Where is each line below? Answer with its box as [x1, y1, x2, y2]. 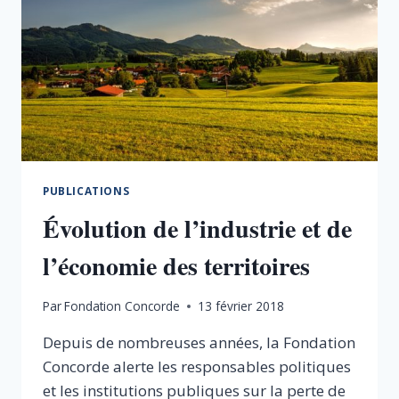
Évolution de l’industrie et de [43, 209, 352, 247]
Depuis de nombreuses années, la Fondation [43, 332, 355, 354]
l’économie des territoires [43, 247, 310, 284]
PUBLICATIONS [43, 183, 130, 198]
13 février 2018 [198, 297, 285, 315]
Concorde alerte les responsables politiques [43, 356, 351, 378]
